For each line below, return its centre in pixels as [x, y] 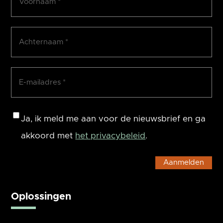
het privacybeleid [111, 135]
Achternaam [36, 34]
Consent [27, 115]
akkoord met [48, 135]
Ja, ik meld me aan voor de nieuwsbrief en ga [113, 118]
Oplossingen [41, 196]
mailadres [30, 92]
